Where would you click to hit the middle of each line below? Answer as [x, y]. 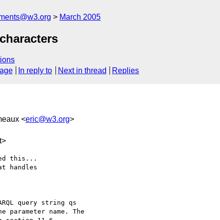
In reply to [35, 71]
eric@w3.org [48, 119]
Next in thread [82, 71]
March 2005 [80, 17]
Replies [126, 71]
